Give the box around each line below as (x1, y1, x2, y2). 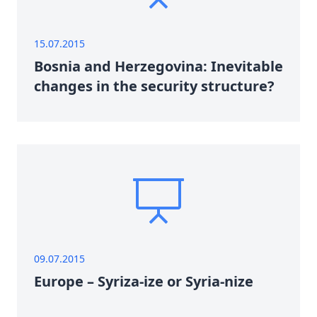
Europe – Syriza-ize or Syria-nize (34, 272, 253, 291)
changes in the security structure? (34, 76, 275, 96)
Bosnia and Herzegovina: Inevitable (34, 57, 283, 76)
